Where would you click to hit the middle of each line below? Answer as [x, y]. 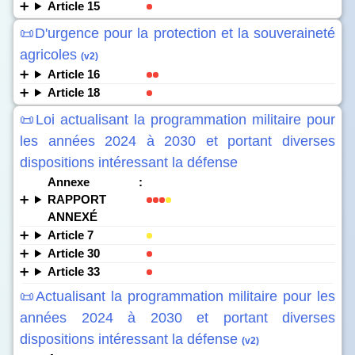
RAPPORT [76, 199]
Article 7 [70, 235]
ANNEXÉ [72, 217]
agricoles [50, 55]
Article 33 [73, 271]
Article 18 [73, 92]
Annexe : [95, 182]
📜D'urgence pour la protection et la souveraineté [177, 33]
